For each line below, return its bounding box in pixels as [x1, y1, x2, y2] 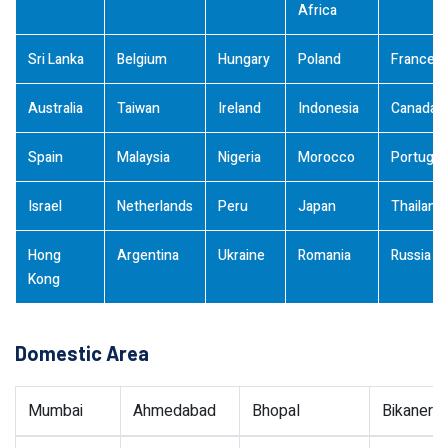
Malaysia [117, 147, 170, 168]
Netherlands [117, 196, 193, 217]
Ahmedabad [133, 399, 216, 423]
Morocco [298, 147, 355, 168]
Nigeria [218, 147, 261, 168]
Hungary [218, 49, 270, 70]
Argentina [117, 245, 179, 266]
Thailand [391, 196, 444, 217]
